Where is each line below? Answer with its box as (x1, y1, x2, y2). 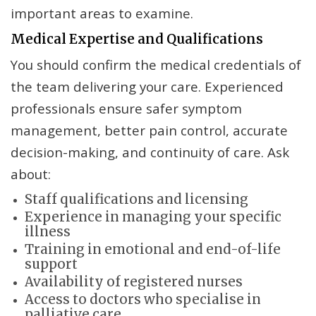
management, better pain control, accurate (11, 121, 288, 140)
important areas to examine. (11, 4, 193, 23)
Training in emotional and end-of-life (25, 241, 281, 258)
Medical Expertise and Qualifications (11, 31, 263, 48)
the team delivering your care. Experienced (11, 78, 284, 96)
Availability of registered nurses (25, 274, 243, 291)
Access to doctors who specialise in (25, 291, 261, 308)
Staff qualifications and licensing (25, 191, 248, 208)
